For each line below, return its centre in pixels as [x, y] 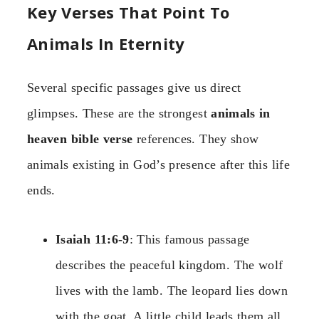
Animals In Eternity [106, 44]
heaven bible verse [80, 139]
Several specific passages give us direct [134, 88]
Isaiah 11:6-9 [93, 239]
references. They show [196, 139]
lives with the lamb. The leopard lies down [172, 290]
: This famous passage [189, 239]
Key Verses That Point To [129, 12]
